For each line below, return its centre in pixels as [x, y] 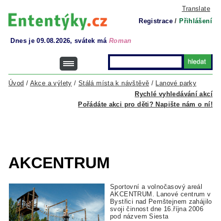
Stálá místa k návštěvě [114, 83]
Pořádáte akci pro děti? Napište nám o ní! [145, 104]
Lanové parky [176, 83]
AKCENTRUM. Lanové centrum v [161, 194]
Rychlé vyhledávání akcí [174, 94]
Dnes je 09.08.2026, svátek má [60, 41]
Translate [196, 9]
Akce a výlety [51, 83]
